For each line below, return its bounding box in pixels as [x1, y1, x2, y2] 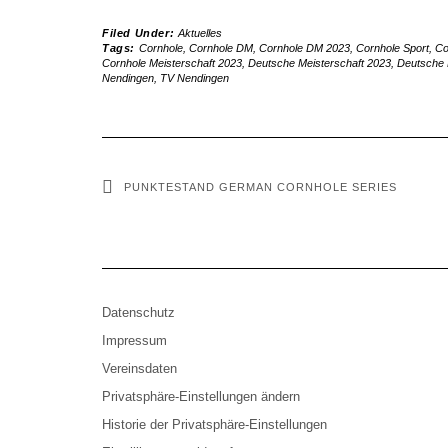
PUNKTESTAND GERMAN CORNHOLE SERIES [124, 181, 397, 193]
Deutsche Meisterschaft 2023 [248, 57, 391, 69]
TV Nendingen [160, 72, 229, 84]
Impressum [102, 333, 167, 348]
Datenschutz [102, 305, 175, 320]
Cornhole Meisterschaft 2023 [102, 57, 242, 69]
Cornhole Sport [355, 42, 429, 54]
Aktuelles [177, 27, 222, 39]
